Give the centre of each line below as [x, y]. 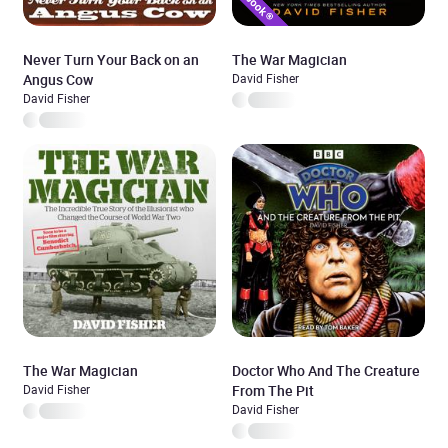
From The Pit [273, 390]
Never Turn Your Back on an [111, 59]
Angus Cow [58, 79]
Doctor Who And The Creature [326, 370]
